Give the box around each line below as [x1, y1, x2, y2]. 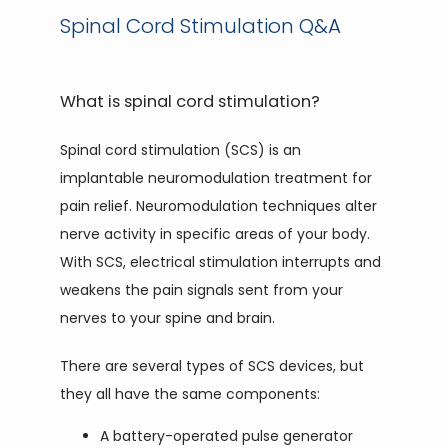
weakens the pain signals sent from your [60, 280, 343, 300]
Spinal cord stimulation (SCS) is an [60, 140, 301, 160]
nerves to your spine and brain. [60, 308, 275, 328]
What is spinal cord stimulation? [60, 90, 320, 113]
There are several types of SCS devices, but [60, 356, 364, 376]
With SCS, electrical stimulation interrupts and [60, 252, 381, 272]
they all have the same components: [60, 384, 320, 404]
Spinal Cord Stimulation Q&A [60, 12, 341, 40]
